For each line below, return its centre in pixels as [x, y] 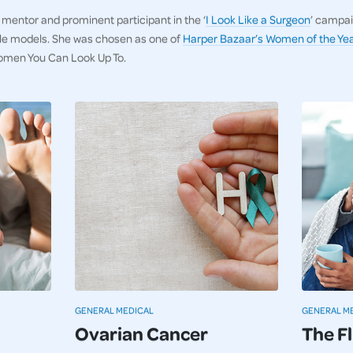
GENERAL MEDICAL [115, 310]
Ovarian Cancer [142, 333]
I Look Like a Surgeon [258, 19]
